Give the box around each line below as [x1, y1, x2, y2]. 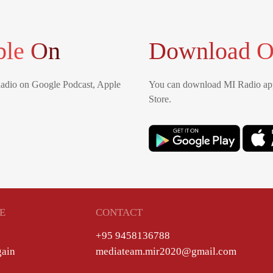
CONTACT [96, 206, 143, 219]
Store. [149, 93, 171, 104]
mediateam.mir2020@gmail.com [96, 245, 237, 257]
